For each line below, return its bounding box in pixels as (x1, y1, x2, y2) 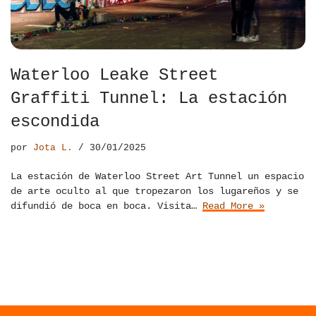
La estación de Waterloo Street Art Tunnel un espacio (11, 171, 304, 183)
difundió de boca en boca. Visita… (11, 200, 202, 212)
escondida (11, 112, 99, 132)
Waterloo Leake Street (11, 66, 218, 85)
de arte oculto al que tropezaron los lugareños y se (11, 186, 298, 197)
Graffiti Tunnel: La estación (11, 89, 287, 109)
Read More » (202, 200, 265, 212)
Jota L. (33, 142, 73, 154)
